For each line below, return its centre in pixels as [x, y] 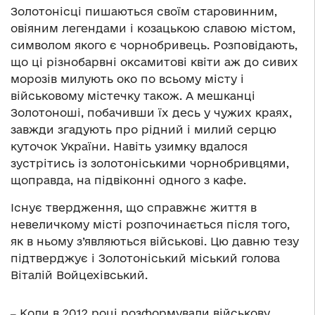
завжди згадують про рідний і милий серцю [143, 130]
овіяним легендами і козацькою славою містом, [153, 28]
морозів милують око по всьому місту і [127, 79]
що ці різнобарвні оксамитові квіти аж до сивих [154, 62]
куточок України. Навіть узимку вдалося [129, 147]
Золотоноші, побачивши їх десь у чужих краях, [151, 113]
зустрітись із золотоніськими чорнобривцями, [150, 163]
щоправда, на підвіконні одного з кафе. [128, 180]
